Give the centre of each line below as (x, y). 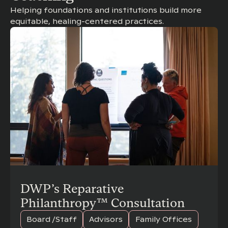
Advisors (106, 220)
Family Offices (164, 220)
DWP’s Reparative (72, 188)
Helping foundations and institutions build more (106, 10)
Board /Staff (52, 220)
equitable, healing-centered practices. (87, 22)
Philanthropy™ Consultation (103, 203)
